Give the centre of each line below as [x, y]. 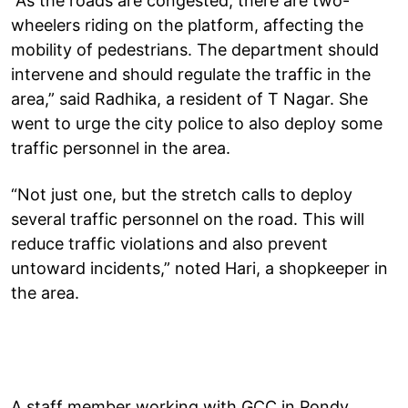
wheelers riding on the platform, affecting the [187, 25]
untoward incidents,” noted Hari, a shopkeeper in [199, 268]
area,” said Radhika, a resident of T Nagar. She [189, 98]
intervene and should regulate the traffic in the [191, 74]
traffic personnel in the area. [121, 148]
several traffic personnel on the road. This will [188, 219]
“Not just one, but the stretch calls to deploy [182, 194]
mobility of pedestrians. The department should [195, 49]
